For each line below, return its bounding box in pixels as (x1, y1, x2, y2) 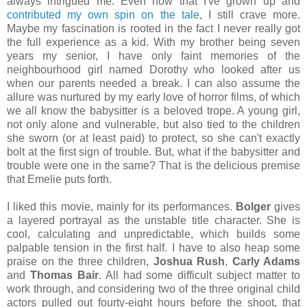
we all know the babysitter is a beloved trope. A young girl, (7, 104, 300, 116)
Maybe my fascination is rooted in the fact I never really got (7, 22, 300, 34)
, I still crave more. (199, 8, 301, 21)
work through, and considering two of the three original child (7, 282, 300, 295)
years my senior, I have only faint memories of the (7, 49, 300, 62)
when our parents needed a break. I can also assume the (7, 77, 300, 89)
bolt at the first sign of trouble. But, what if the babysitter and (7, 145, 300, 158)
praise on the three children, (7, 255, 153, 267)
